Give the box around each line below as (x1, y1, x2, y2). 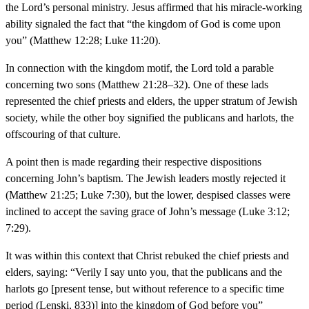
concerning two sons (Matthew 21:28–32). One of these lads (6, 78, 268, 90)
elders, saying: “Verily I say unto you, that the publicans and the (6, 266, 282, 278)
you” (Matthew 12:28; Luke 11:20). (6, 34, 161, 46)
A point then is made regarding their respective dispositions (6, 155, 261, 168)
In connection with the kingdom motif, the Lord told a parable (6, 61, 274, 74)
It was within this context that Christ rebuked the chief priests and (6, 249, 289, 261)
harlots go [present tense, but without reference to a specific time (6, 282, 284, 295)
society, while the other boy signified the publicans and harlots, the (6, 111, 294, 123)
